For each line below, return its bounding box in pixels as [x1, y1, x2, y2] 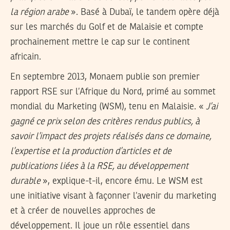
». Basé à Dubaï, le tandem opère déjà [69, 8, 219, 17]
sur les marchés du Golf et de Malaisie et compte [10, 23, 203, 32]
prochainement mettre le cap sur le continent [10, 37, 190, 47]
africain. [10, 52, 41, 62]
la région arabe [10, 8, 69, 17]
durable [10, 177, 41, 186]
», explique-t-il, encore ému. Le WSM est [41, 177, 203, 186]
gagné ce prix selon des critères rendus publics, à [10, 117, 200, 127]
